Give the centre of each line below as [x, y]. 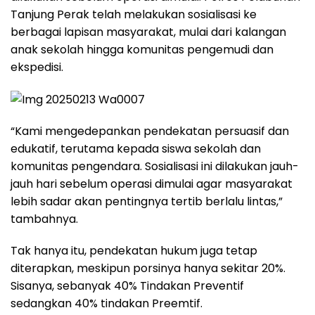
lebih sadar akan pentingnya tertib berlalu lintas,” [147, 202]
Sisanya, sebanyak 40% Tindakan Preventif [127, 286]
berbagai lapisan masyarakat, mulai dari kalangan [148, 32]
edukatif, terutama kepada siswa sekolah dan [136, 149]
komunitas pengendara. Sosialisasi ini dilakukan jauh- [155, 167]
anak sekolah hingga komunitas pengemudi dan [142, 50]
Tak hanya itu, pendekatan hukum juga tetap [134, 251]
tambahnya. [44, 219]
